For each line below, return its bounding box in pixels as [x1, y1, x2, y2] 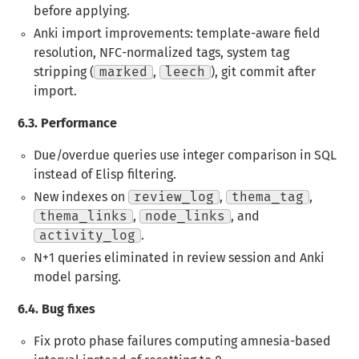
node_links [144, 210, 225, 224]
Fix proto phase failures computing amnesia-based [33, 335, 331, 349]
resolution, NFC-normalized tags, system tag [33, 46, 289, 60]
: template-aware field [189, 27, 321, 41]
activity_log [38, 229, 135, 243]
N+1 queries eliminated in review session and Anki [33, 252, 325, 265]
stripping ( [33, 66, 94, 79]
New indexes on [33, 191, 128, 204]
